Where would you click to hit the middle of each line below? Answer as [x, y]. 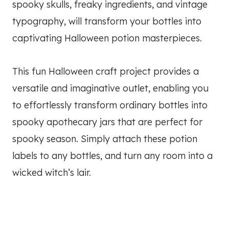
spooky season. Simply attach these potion [105, 139]
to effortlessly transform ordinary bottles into [110, 105]
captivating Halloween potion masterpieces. [107, 38]
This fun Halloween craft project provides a [106, 72]
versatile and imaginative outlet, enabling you [110, 88]
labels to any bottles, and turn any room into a [112, 156]
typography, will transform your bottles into [107, 21]
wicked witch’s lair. [52, 173]
